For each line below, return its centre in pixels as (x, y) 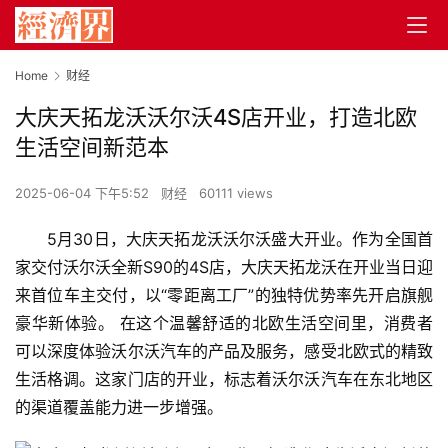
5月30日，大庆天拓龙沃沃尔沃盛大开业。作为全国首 (240, 239)
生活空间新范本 (92, 147)
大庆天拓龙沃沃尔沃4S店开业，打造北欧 (216, 117)
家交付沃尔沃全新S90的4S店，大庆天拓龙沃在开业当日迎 (224, 267)
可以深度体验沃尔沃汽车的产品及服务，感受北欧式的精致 (224, 351)
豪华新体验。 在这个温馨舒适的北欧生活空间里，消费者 (224, 323)
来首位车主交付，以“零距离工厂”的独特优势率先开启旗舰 (224, 295)
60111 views (236, 193)
